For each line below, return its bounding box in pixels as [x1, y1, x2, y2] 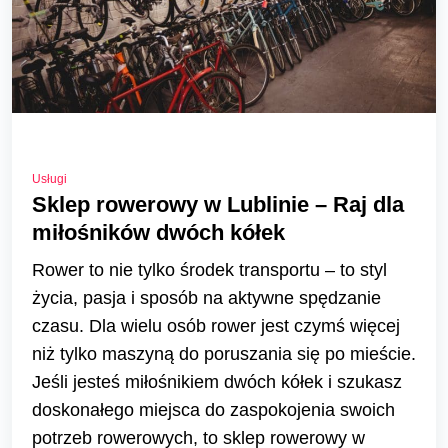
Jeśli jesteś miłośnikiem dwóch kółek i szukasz [32, 372, 402, 393]
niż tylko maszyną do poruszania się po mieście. [32, 344, 416, 365]
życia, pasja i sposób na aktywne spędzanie [32, 288, 381, 309]
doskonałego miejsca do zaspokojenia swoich [32, 400, 395, 421]
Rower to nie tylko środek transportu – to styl [32, 260, 387, 281]
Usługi [32, 172, 67, 187]
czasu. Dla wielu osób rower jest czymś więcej [32, 316, 400, 337]
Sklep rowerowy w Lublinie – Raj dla [32, 192, 404, 218]
